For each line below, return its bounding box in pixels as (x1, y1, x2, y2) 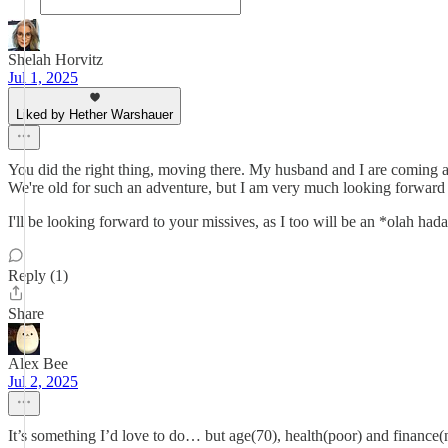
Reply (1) (8, 267, 68, 284)
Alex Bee (8, 355, 68, 372)
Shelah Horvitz (8, 51, 103, 68)
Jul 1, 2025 (8, 69, 78, 86)
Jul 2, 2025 (8, 373, 78, 390)
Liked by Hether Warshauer (16, 107, 173, 122)
